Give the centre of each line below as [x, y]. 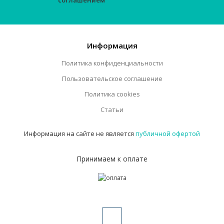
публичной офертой [168, 134]
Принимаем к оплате [112, 159]
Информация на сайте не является [80, 134]
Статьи [112, 110]
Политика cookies [112, 94]
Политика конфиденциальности [112, 63]
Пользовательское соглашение [112, 79]
